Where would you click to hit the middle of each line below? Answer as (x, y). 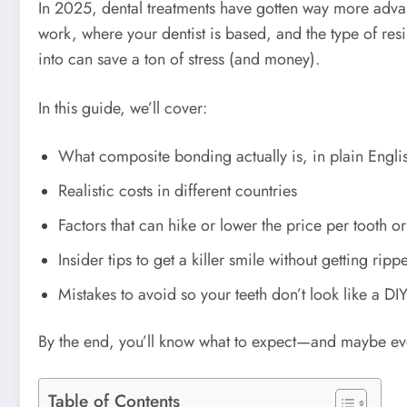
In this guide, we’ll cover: (123, 108)
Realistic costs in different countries (178, 191)
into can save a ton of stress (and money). (179, 60)
